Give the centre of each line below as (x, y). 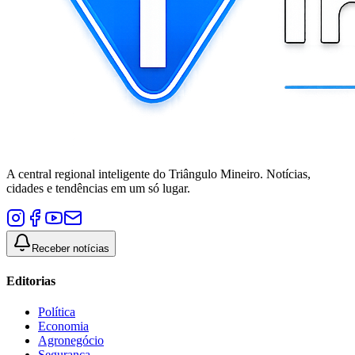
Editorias (31, 281)
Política (57, 311)
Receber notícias (71, 249)
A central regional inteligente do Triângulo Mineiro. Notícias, (158, 174)
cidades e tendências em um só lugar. (98, 189)
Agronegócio (71, 340)
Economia (63, 326)
